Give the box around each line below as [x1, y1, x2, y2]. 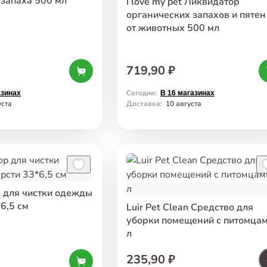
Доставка [126, 98, 160, 108]
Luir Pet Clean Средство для [126, 200, 253, 214]
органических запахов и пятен [126, 8, 266, 21]
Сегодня [126, 88, 155, 98]
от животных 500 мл [126, 21, 219, 35]
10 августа [166, 98, 201, 108]
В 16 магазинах [160, 88, 215, 97]
